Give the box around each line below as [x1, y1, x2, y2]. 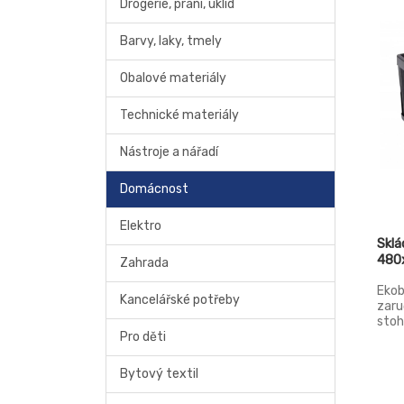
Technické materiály [120, 107, 239, 123]
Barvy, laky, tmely [120, 33, 222, 49]
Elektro [120, 218, 161, 234]
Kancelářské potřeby [120, 292, 240, 308]
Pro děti [120, 329, 166, 344]
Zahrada [120, 255, 169, 271]
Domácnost [120, 181, 188, 197]
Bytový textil [120, 366, 198, 381]
